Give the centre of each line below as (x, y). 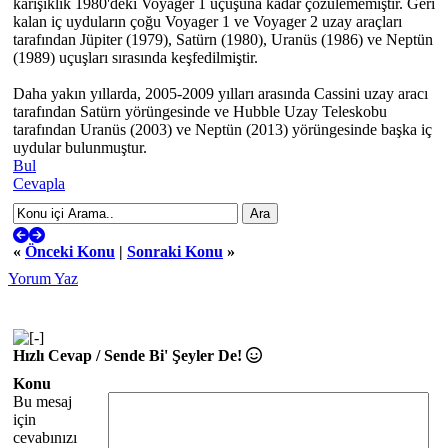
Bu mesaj (42, 401)
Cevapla (39, 183)
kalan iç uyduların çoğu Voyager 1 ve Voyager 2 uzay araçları (207, 21)
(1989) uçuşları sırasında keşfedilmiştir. (135, 57)
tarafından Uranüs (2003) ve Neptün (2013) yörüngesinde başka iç (222, 129)
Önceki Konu (70, 251)
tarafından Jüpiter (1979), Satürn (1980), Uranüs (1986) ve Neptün (223, 39)
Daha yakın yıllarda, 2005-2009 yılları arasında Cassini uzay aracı (220, 93)
